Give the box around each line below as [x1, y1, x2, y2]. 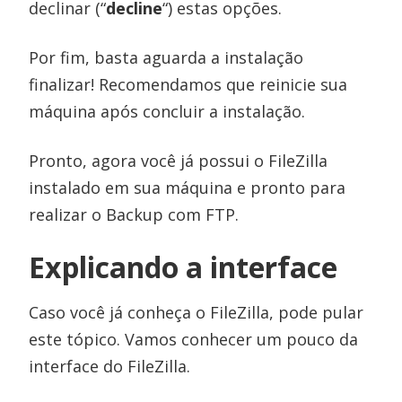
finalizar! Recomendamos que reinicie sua [29, 73, 348, 95]
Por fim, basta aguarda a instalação [29, 46, 304, 68]
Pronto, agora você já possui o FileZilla [29, 149, 328, 171]
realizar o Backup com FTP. [29, 203, 240, 225]
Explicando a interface [29, 247, 338, 286]
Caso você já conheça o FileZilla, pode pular [29, 301, 364, 323]
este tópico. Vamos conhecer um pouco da [29, 328, 359, 350]
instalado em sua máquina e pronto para [29, 176, 346, 198]
